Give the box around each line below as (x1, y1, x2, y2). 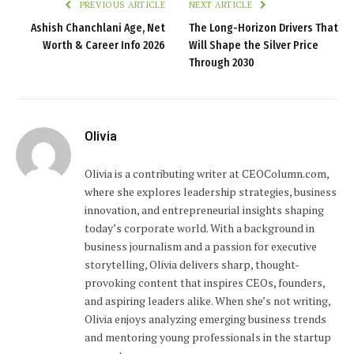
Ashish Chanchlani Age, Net (31, 21, 165, 36)
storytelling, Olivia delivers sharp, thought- (85, 257, 299, 273)
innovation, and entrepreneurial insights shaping (85, 202, 324, 218)
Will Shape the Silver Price (189, 39, 318, 53)
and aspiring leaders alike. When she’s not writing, (85, 293, 330, 309)
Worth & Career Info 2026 (43, 39, 165, 53)
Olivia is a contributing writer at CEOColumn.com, (85, 166, 329, 182)
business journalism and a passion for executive (85, 239, 317, 254)
